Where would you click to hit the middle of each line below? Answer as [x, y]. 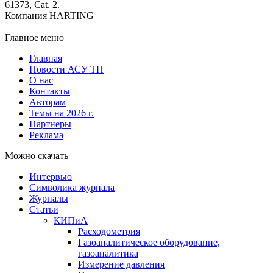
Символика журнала [72, 188]
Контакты [50, 91]
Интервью [51, 177]
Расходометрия [109, 232]
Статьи [44, 210]
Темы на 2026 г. [62, 113]
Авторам [48, 102]
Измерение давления [121, 264]
